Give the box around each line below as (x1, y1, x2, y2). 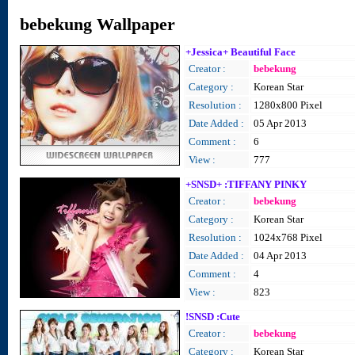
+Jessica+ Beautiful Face (185, 46, 296, 58)
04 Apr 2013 (254, 250, 307, 261)
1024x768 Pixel (254, 231, 323, 243)
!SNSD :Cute (185, 311, 240, 323)
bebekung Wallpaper (19, 14, 175, 34)
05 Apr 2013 (254, 117, 307, 129)
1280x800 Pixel (254, 99, 323, 111)
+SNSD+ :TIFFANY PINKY (185, 178, 307, 190)
